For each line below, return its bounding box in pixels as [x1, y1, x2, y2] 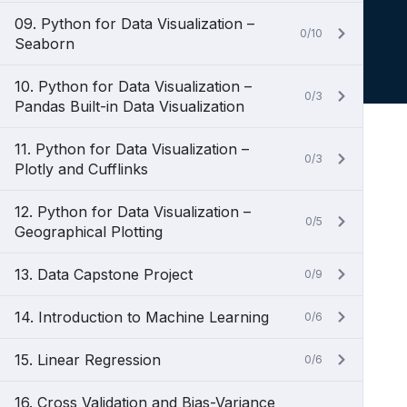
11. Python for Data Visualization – [15, 140, 249, 158]
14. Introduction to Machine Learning [15, 308, 269, 326]
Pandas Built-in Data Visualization [15, 97, 244, 115]
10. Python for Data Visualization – [15, 77, 252, 95]
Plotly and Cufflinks [15, 160, 148, 178]
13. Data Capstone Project [15, 265, 193, 283]
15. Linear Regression [15, 351, 161, 369]
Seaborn [15, 35, 74, 53]
